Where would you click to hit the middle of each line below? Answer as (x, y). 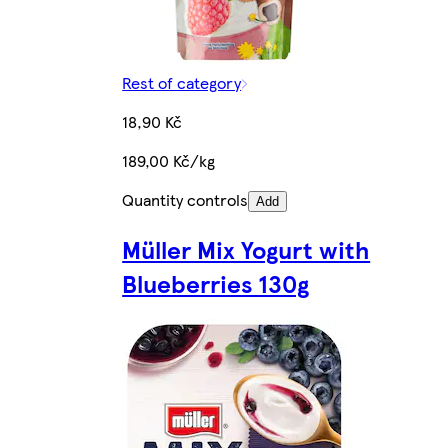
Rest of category (182, 82)
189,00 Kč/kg (169, 160)
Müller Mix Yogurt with (246, 248)
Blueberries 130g (216, 282)
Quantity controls (185, 199)
